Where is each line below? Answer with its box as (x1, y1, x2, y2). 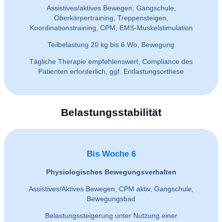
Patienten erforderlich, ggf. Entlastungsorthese (38, 67, 184, 75)
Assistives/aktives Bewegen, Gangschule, (46, 3, 176, 12)
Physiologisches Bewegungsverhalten (46, 167, 176, 176)
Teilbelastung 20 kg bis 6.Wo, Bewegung (48, 40, 174, 49)
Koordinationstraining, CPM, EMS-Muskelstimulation (29, 23, 193, 32)
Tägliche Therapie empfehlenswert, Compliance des (29, 57, 193, 65)
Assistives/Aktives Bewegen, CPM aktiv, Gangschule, (28, 184, 194, 193)
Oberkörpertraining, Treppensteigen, (54, 13, 168, 22)
